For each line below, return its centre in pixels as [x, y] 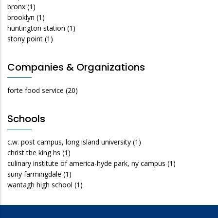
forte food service [36, 90]
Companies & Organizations [76, 67]
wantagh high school [40, 184]
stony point [25, 38]
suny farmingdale [34, 174]
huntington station [36, 28]
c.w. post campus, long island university [69, 142]
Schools [26, 118]
